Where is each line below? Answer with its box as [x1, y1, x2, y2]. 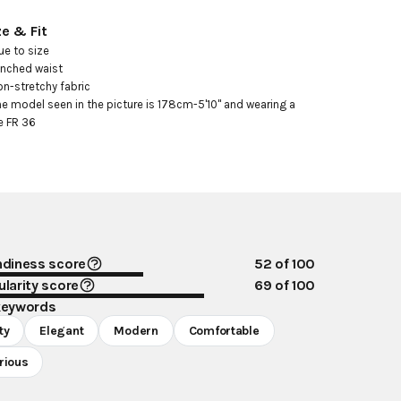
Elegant [39, 323, 84, 338]
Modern [114, 323, 158, 338]
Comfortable [188, 323, 260, 338]
